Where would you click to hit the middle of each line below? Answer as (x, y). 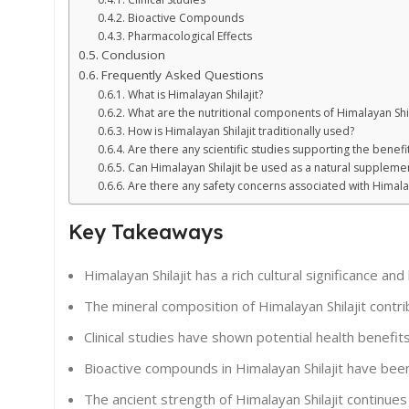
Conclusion (133, 55)
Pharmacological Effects (189, 37)
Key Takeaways (146, 232)
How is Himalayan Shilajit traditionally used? (241, 131)
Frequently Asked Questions (182, 75)
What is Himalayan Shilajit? (195, 95)
